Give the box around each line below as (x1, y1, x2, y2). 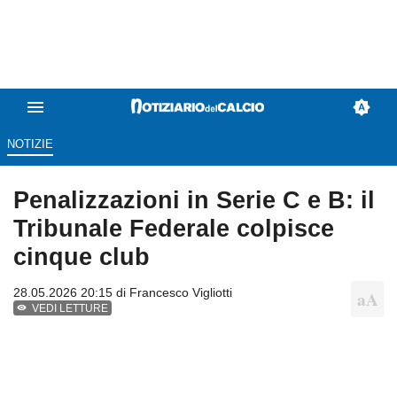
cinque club (13, 243, 150, 271)
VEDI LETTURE (32, 302, 109, 315)
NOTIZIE (6, 137, 53, 152)
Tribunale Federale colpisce (13, 214, 334, 243)
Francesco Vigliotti (129, 285, 232, 300)
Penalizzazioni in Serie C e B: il (13, 186, 375, 214)
